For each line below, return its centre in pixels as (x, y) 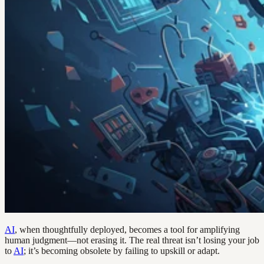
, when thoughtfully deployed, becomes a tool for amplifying (127, 229)
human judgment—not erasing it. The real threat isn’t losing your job (132, 240)
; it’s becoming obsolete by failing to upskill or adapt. (122, 250)
